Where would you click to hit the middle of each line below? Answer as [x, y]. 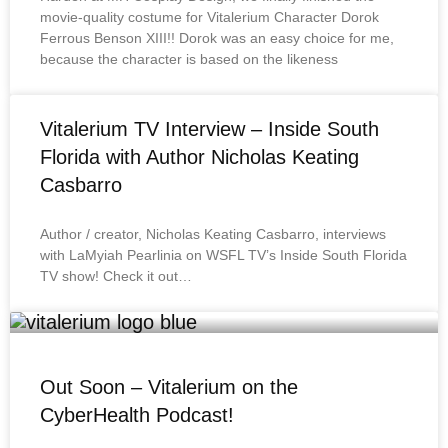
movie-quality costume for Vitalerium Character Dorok [209, 17]
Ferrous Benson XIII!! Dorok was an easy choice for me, [217, 38]
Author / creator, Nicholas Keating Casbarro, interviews [213, 234]
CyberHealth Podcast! [137, 415]
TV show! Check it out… [116, 276]
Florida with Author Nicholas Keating [199, 157]
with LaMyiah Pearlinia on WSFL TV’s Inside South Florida [223, 255]
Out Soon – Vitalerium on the [169, 387]
